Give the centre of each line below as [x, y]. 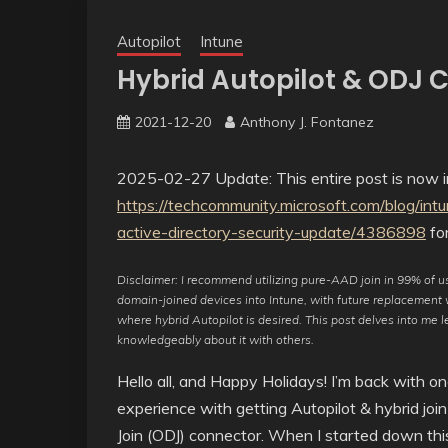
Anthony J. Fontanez [307, 122]
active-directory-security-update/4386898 [271, 232]
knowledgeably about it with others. [215, 339]
